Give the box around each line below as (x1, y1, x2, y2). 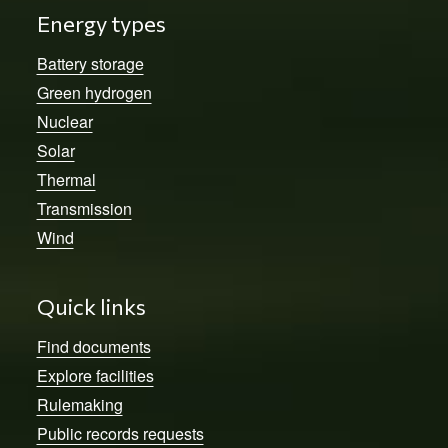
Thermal (36, 167, 96, 191)
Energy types (36, 9, 166, 37)
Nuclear (36, 109, 93, 133)
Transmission (36, 196, 132, 220)
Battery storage (36, 51, 144, 75)
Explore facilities (36, 363, 154, 387)
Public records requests (36, 421, 204, 445)
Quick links (36, 292, 146, 320)
